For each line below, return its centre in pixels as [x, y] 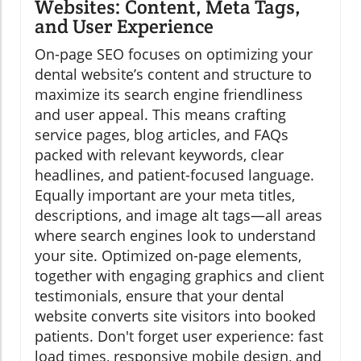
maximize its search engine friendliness [169, 95]
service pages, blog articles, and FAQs [162, 135]
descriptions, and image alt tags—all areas [178, 216]
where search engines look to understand [175, 236]
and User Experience [124, 27]
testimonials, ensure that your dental [160, 296]
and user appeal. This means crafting [160, 115]
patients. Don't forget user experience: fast [179, 336]
